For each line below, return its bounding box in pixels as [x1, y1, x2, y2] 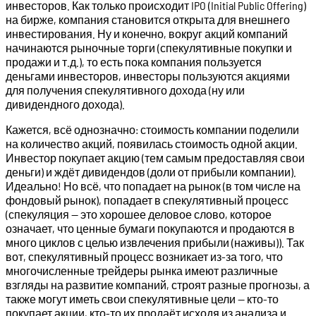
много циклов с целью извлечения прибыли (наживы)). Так [6, 235, 304, 249]
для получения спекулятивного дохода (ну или [6, 83, 245, 97]
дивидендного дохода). [6, 97, 125, 111]
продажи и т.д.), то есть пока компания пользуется [6, 54, 262, 68]
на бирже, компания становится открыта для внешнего [6, 12, 290, 26]
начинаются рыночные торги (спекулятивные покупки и [6, 40, 292, 54]
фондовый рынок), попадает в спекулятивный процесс [6, 193, 288, 207]
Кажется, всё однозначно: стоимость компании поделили [6, 122, 299, 136]
